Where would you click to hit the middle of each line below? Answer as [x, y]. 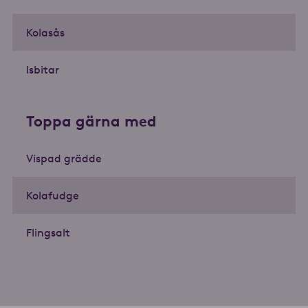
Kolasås [45, 33]
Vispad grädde [64, 158]
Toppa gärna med [91, 121]
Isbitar [43, 70]
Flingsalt [48, 233]
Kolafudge [53, 196]
